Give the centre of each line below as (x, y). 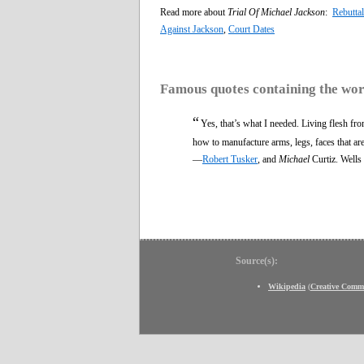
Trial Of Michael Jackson (276, 12)
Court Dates (251, 29)
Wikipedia (287, 286)
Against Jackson (192, 29)
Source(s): (257, 260)
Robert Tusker (230, 159)
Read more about (194, 12)
